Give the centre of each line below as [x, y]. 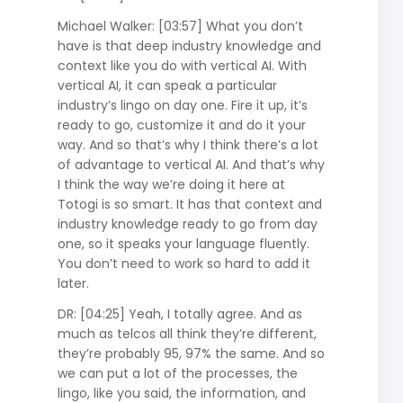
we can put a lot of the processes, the [177, 373]
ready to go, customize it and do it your [181, 125]
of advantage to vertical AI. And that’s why [191, 164]
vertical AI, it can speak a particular [167, 85]
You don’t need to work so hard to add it [184, 263]
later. [73, 283]
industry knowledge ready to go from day [187, 224]
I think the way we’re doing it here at [171, 184]
